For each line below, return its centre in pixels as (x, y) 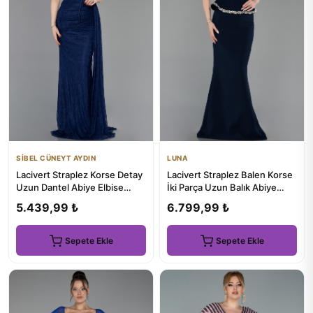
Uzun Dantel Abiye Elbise (70, 188)
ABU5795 (37, 200)
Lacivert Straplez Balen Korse (230, 175)
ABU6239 (188, 200)
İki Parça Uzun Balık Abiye (222, 188)
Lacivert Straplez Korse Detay (79, 175)
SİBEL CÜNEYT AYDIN (56, 158)
